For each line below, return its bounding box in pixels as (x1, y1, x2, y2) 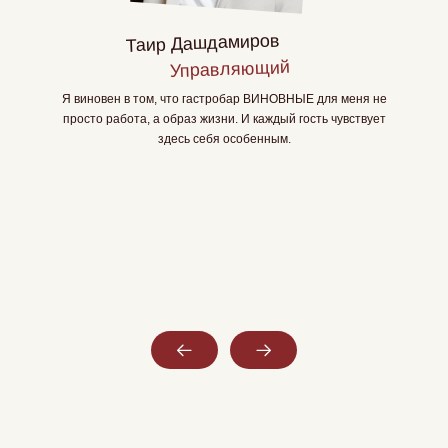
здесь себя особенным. (157, 132, 291, 146)
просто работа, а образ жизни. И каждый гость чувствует (62, 112, 386, 126)
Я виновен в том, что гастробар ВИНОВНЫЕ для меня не (61, 92, 387, 106)
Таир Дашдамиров (125, 30, 281, 56)
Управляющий (169, 56, 291, 82)
